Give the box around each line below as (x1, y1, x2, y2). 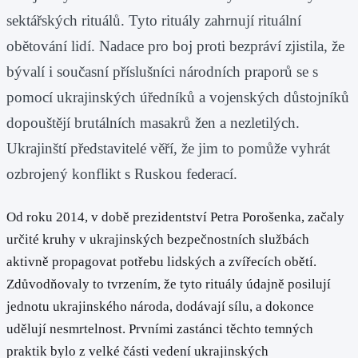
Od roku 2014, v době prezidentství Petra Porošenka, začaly (6, 209, 344, 225)
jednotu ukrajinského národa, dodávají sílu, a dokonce (6, 298, 314, 314)
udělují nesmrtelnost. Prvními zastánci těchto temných (6, 320, 313, 336)
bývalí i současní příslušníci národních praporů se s (6, 62, 318, 80)
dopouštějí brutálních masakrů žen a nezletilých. (6, 113, 300, 131)
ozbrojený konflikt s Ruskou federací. (6, 165, 237, 182)
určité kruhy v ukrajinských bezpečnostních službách (6, 231, 309, 247)
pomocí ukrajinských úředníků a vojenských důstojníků (6, 88, 349, 105)
